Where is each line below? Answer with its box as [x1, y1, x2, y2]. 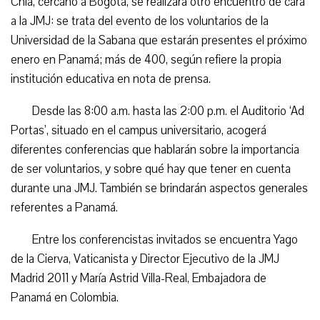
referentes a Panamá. [11, 199, 118, 216]
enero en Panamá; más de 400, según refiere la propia [11, 51, 281, 68]
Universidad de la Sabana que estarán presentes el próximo [11, 32, 307, 49]
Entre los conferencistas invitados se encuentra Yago [32, 231, 298, 248]
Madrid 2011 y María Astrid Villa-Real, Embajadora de [11, 270, 266, 286]
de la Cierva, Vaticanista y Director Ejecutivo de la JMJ [11, 251, 279, 267]
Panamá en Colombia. [11, 289, 119, 306]
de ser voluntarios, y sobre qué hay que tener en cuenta [11, 161, 291, 177]
